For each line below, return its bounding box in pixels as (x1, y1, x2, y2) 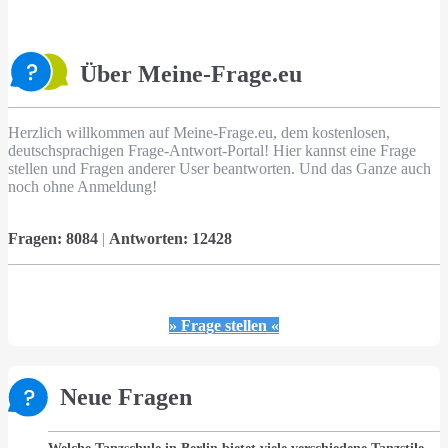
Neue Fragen (60, 384, 192, 411)
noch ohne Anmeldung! (8, 178, 157, 196)
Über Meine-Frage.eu (80, 60, 302, 87)
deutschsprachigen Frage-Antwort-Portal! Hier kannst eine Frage (8, 142, 416, 160)
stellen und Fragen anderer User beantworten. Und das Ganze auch (8, 160, 431, 178)
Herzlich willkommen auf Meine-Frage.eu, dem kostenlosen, (8, 124, 390, 142)
